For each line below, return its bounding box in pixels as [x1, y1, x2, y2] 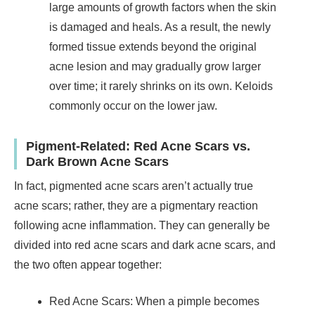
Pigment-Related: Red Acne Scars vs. [25, 139, 250, 154]
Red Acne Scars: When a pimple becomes [49, 295, 259, 307]
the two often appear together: [14, 258, 162, 271]
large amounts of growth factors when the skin [49, 1, 276, 14]
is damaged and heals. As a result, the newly [49, 21, 271, 34]
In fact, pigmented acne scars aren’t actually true [14, 179, 253, 192]
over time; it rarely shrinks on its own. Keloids [49, 80, 273, 93]
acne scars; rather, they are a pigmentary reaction [14, 199, 258, 212]
